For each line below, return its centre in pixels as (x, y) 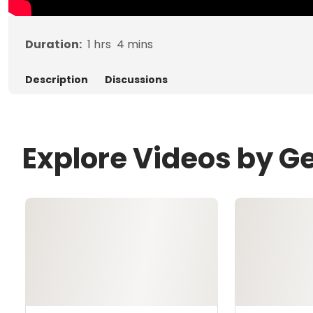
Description (57, 80)
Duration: (53, 44)
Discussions (136, 80)
